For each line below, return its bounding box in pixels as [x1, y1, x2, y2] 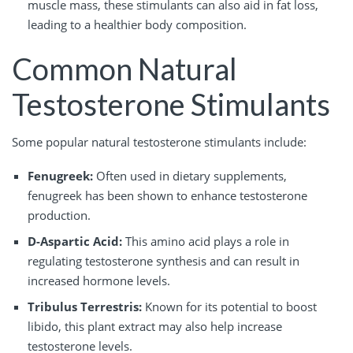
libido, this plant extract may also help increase [28, 318, 282, 334]
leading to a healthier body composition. [28, 17, 247, 33]
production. [28, 206, 91, 223]
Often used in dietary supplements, [93, 167, 287, 184]
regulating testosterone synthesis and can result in [28, 252, 299, 269]
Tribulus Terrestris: [28, 298, 142, 314]
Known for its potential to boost [142, 298, 317, 314]
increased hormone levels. [28, 272, 170, 288]
